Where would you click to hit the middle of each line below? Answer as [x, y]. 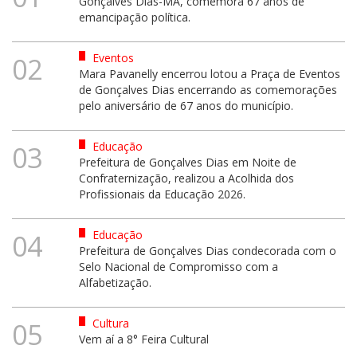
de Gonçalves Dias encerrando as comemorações [208, 89]
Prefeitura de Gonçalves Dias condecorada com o [207, 250]
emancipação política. [134, 17]
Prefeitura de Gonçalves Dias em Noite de [187, 162]
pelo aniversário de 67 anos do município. [186, 105]
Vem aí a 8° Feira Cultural [143, 339]
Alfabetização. [115, 282]
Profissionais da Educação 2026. [162, 194]
